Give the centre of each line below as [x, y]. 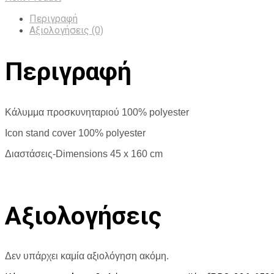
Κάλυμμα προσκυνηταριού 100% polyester [97, 112]
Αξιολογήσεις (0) [66, 30]
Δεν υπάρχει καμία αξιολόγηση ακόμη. [87, 256]
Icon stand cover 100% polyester [75, 133]
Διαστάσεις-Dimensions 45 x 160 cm [84, 154]
